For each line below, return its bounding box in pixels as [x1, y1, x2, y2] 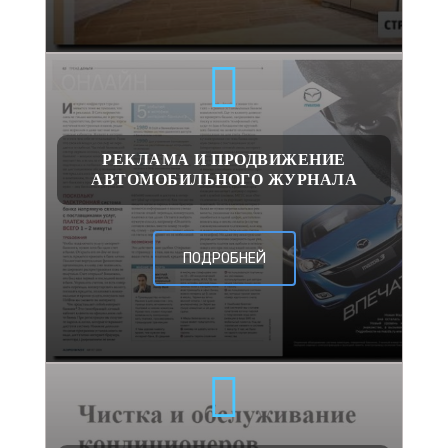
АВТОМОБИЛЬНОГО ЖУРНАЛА [91, 170, 357, 188]
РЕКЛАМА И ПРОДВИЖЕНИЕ [102, 150, 346, 168]
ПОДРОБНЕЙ [182, 250, 266, 268]
